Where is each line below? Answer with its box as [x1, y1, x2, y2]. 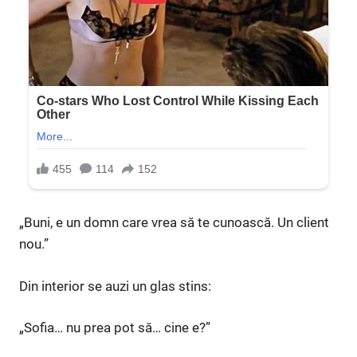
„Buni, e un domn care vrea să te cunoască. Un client [19, 214, 329, 231]
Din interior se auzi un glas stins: [19, 277, 211, 294]
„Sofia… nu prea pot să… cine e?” [19, 320, 210, 336]
